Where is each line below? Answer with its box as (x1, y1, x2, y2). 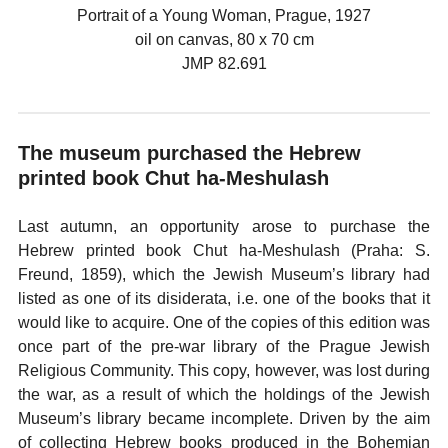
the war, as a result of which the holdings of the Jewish (18, 386, 430, 403)
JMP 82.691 (181, 55, 267, 72)
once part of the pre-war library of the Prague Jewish (18, 338, 430, 355)
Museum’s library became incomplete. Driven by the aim (18, 410, 430, 427)
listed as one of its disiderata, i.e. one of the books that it (18, 290, 430, 307)
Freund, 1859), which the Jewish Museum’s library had (18, 266, 430, 283)
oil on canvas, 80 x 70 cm (134, 31, 314, 48)
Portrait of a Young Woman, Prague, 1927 (77, 7, 371, 24)
